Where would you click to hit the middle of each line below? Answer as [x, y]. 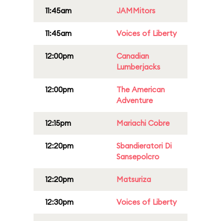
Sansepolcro [138, 157]
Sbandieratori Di [144, 146]
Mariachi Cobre [143, 123]
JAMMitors [136, 11]
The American [141, 90]
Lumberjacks [138, 67]
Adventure [135, 100]
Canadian [133, 56]
